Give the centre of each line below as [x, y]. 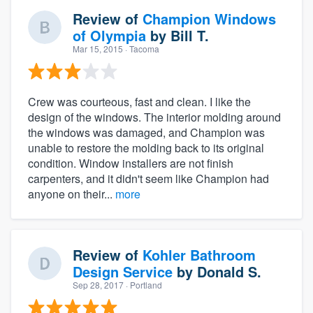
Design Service [123, 271]
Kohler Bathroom [199, 254]
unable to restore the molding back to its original [146, 147]
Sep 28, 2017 [98, 284]
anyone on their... [72, 194]
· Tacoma [141, 48]
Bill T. [190, 35]
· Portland [143, 284]
